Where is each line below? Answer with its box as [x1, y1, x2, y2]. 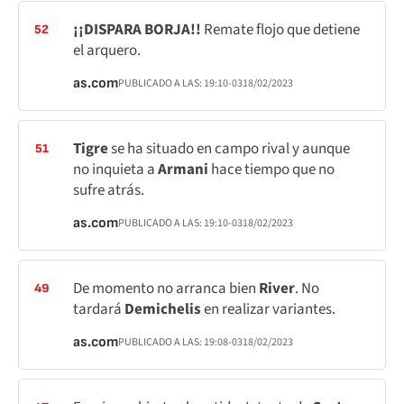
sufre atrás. [73, 179, 144, 201]
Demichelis [124, 298, 204, 320]
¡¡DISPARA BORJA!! [73, 19, 204, 41]
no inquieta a [73, 159, 158, 180]
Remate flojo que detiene [204, 19, 360, 41]
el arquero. [73, 40, 141, 61]
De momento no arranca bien [73, 278, 259, 299]
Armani [158, 159, 211, 180]
